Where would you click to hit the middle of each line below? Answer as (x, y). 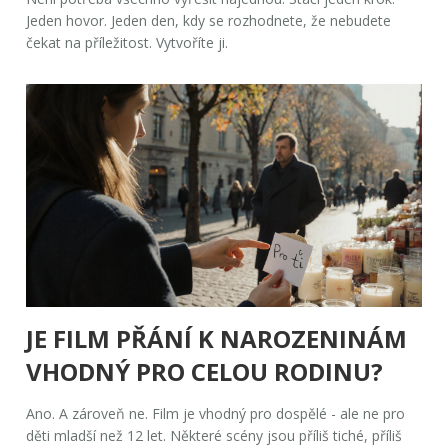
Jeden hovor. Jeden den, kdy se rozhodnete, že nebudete (209, 21)
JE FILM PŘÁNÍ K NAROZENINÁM (217, 338)
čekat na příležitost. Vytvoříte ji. (127, 43)
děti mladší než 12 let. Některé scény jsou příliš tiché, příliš (214, 435)
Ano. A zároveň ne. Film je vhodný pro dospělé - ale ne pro (216, 413)
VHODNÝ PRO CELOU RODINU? (205, 371)
